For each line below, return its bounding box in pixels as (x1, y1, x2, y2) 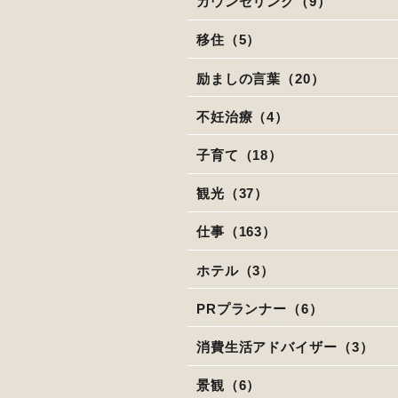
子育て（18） (195, 147, 283, 163)
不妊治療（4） (195, 108, 290, 124)
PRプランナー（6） (195, 300, 323, 316)
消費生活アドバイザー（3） (195, 338, 374, 354)
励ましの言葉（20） (195, 70, 325, 86)
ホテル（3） (195, 262, 275, 278)
